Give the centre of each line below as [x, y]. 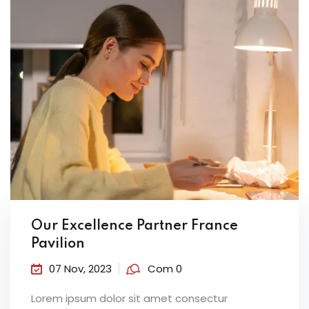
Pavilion [58, 244]
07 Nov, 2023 [80, 268]
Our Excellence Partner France [134, 226]
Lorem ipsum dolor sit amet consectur [129, 298]
